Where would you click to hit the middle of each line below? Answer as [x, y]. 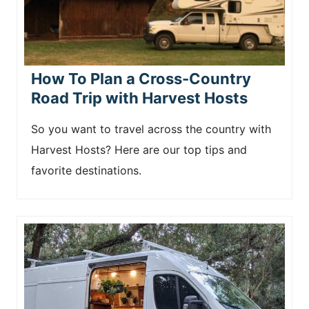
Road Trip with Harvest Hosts [139, 98]
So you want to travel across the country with [151, 129]
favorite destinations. [86, 170]
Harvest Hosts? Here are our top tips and [139, 150]
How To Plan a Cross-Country [141, 79]
